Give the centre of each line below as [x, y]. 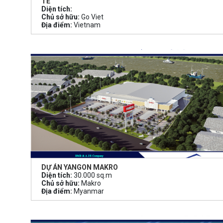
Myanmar [88, 191]
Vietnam [86, 25]
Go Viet [92, 17]
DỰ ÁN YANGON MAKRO [80, 167]
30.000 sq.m [92, 175]
